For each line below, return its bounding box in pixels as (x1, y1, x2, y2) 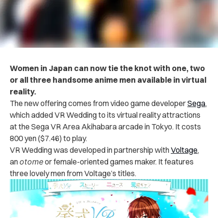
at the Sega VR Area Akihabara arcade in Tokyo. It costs (10, 121, 201, 131)
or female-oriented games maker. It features (43, 156, 194, 166)
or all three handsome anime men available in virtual (10, 74, 206, 85)
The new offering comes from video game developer (10, 98, 187, 108)
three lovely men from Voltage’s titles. (10, 168, 136, 178)
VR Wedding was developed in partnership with (10, 145, 171, 155)
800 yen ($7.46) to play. (10, 133, 87, 143)
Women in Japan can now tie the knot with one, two (10, 63, 205, 73)
